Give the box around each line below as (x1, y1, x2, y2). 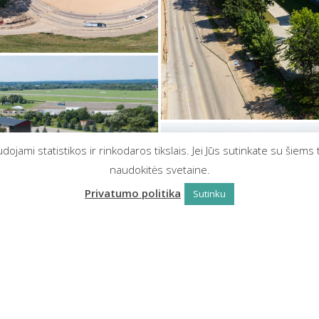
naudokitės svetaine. (109, 162, 210, 177)
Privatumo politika (85, 186, 181, 200)
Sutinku (193, 187, 226, 200)
